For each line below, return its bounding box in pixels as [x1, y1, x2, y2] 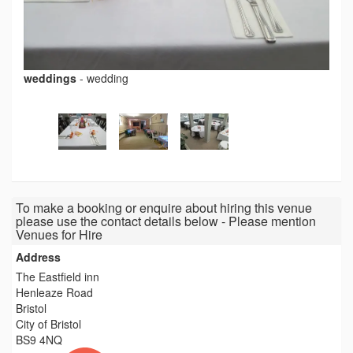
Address [16, 249, 61, 266]
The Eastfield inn [16, 269, 99, 285]
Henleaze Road [16, 284, 93, 301]
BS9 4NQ [16, 332, 62, 348]
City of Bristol [16, 316, 81, 333]
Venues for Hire [16, 225, 102, 244]
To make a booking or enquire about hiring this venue [16, 199, 312, 217]
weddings [24, 70, 76, 87]
